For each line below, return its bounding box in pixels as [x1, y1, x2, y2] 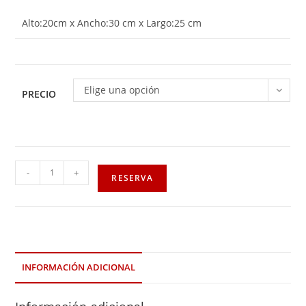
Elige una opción [84, 83, 161, 96]
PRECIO [22, 87, 57, 100]
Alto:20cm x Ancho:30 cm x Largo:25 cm [22, 16, 202, 30]
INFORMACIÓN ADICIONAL [22, 261, 136, 273]
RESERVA [111, 171, 153, 184]
